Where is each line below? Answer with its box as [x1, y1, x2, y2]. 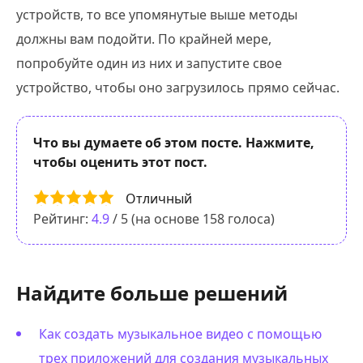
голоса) [224, 210, 275, 228]
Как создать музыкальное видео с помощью [39, 325, 322, 344]
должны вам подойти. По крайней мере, [16, 30, 271, 48]
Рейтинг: [33, 210, 92, 228]
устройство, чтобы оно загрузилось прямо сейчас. [16, 79, 340, 96]
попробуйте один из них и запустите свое [16, 54, 282, 72]
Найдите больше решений [16, 280, 288, 307]
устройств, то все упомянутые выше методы [16, 6, 297, 23]
